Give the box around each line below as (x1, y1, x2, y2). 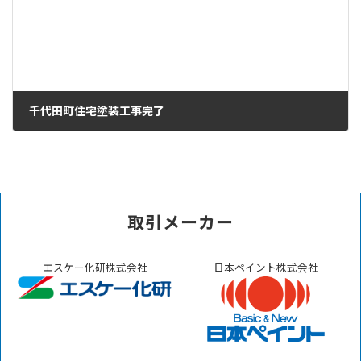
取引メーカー (127, 212, 234, 233)
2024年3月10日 (44, 136, 105, 147)
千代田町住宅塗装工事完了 (29, 103, 164, 118)
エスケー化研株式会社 (42, 261, 147, 274)
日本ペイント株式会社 (214, 261, 319, 274)
